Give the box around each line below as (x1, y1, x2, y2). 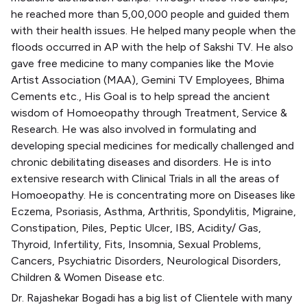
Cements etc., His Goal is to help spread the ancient (11, 90, 270, 103)
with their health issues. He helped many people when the (11, 24, 296, 37)
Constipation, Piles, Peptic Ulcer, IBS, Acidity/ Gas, (11, 221, 261, 234)
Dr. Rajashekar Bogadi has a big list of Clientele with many (11, 291, 292, 304)
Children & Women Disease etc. (11, 271, 164, 284)
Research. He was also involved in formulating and (11, 123, 256, 136)
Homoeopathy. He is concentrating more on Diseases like (11, 188, 295, 201)
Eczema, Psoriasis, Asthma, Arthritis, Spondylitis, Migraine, (11, 205, 296, 218)
